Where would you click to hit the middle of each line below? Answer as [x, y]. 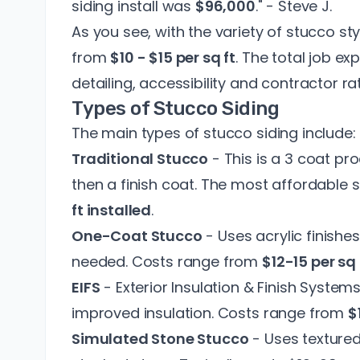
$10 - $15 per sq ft [173, 58]
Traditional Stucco [140, 159]
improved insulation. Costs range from [210, 313]
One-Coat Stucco [137, 236]
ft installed [112, 211]
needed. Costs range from [167, 262]
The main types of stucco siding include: [214, 133]
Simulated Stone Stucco [160, 339]
